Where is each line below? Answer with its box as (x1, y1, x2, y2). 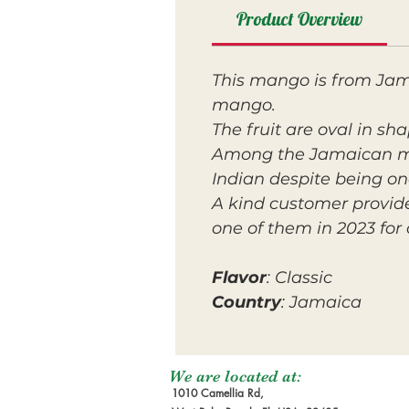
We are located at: (169, 367, 301, 385)
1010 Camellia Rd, (172, 385, 264, 401)
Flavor (212, 267, 267, 288)
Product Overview (236, 7, 362, 30)
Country (212, 292, 281, 312)
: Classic (267, 267, 332, 288)
